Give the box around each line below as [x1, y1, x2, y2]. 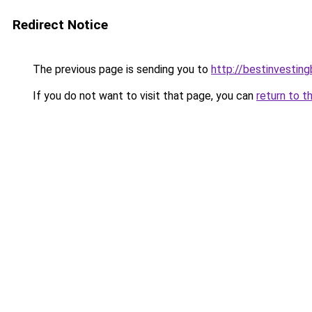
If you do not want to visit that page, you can [30, 89, 256, 102]
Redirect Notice [13, 17, 108, 33]
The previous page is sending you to [30, 63, 211, 76]
